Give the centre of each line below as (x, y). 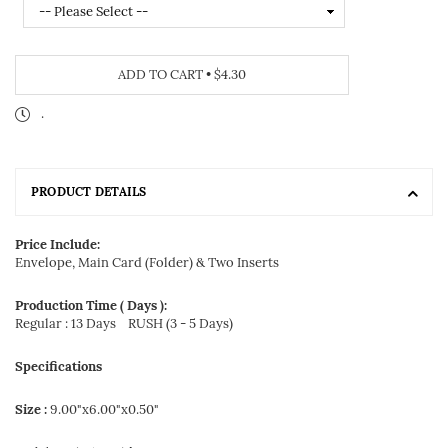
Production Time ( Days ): (91, 305)
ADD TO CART (162, 74)
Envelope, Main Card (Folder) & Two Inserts (147, 262)
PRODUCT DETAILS (89, 191)
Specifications (58, 366)
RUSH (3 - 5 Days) (180, 323)
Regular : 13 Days (71, 323)
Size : (31, 409)
